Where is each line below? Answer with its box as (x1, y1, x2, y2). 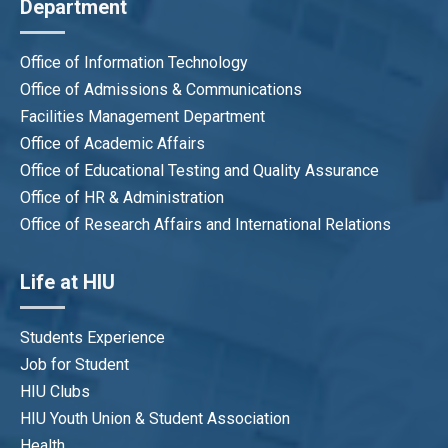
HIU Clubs (20, 381, 90, 401)
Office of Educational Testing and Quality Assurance (20, 160, 379, 180)
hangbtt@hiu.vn (171, 50, 277, 70)
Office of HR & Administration (20, 187, 224, 207)
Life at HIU (20, 269, 115, 294)
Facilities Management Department (20, 106, 265, 126)
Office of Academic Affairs (20, 133, 205, 153)
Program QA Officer (156, 23, 292, 43)
